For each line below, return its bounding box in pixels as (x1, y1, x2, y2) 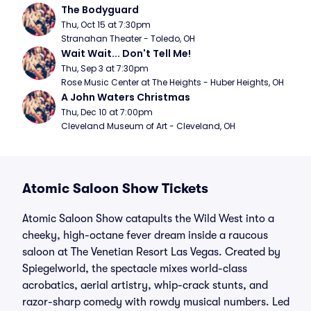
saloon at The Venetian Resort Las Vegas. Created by (22, 246, 280, 258)
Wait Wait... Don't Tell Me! (61, 47, 191, 60)
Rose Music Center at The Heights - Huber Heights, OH (61, 76, 284, 88)
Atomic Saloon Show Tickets (22, 180, 208, 196)
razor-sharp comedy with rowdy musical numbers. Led (22, 296, 289, 308)
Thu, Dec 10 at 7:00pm (61, 106, 153, 118)
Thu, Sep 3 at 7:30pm (61, 62, 149, 74)
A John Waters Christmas (61, 90, 190, 104)
